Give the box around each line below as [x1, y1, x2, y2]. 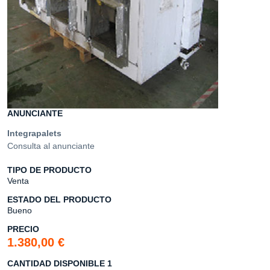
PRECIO [7, 224, 39, 234]
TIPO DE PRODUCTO [7, 165, 92, 175]
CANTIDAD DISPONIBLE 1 [7, 259, 115, 268]
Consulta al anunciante [7, 141, 95, 151]
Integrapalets [7, 128, 61, 138]
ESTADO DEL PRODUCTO [7, 195, 111, 204]
